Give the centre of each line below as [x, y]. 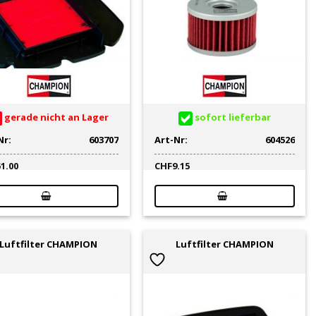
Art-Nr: [171, 139]
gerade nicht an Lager [56, 117]
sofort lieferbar [231, 117]
